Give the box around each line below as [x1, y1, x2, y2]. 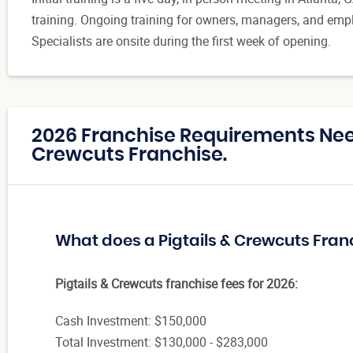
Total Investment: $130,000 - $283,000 [55, 333, 268, 351]
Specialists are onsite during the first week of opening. [32, 32, 331, 50]
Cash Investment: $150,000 [55, 311, 206, 329]
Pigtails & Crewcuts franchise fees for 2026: [55, 274, 298, 292]
